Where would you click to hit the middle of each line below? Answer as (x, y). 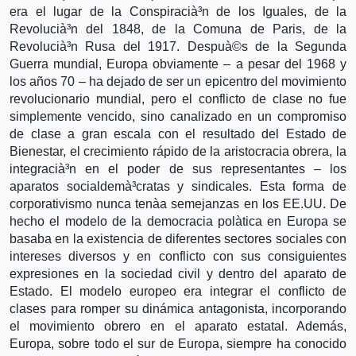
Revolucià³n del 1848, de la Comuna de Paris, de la (178, 29)
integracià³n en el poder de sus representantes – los (178, 168)
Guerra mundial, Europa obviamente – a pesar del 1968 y (178, 64)
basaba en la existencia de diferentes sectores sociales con (178, 238)
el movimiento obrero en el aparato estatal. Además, (178, 326)
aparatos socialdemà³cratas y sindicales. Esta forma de (178, 186)
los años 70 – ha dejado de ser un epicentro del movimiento (178, 81)
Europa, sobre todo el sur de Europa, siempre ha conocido (178, 343)
